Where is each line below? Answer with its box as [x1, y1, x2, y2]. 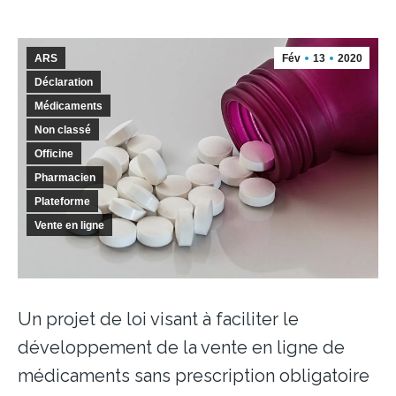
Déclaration [34, 75, 93, 88]
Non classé [34, 123, 91, 136]
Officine [34, 147, 73, 160]
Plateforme [34, 194, 90, 208]
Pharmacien [34, 171, 95, 184]
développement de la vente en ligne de [18, 336, 345, 358]
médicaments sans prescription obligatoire [18, 364, 369, 386]
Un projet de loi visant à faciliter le [18, 308, 299, 330]
